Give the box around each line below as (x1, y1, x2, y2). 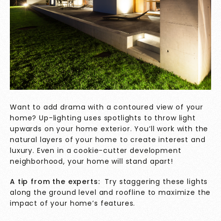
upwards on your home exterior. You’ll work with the (10, 124, 209, 134)
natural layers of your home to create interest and (10, 135, 206, 145)
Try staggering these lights (100, 177, 208, 187)
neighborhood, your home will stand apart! (10, 156, 173, 167)
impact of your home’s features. (10, 198, 136, 209)
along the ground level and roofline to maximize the (10, 187, 211, 198)
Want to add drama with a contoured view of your (10, 102, 203, 112)
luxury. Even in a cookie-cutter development (10, 146, 182, 156)
